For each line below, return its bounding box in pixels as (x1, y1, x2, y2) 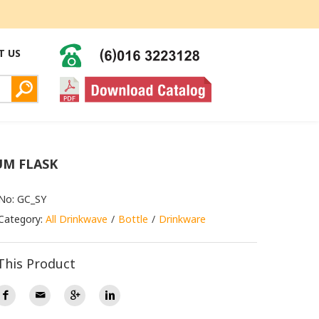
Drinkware (159, 211, 206, 226)
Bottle (118, 211, 148, 226)
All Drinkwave (46, 211, 108, 226)
